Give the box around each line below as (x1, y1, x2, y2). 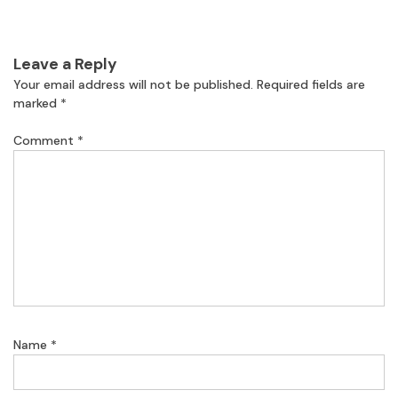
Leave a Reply (13, 53, 117, 74)
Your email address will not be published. (13, 76, 253, 92)
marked (13, 94, 60, 111)
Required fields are (257, 76, 365, 92)
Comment (13, 131, 77, 148)
